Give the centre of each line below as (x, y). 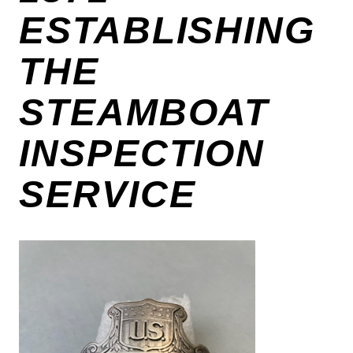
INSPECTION (142, 154)
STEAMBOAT (144, 113)
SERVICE (108, 195)
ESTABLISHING (167, 31)
